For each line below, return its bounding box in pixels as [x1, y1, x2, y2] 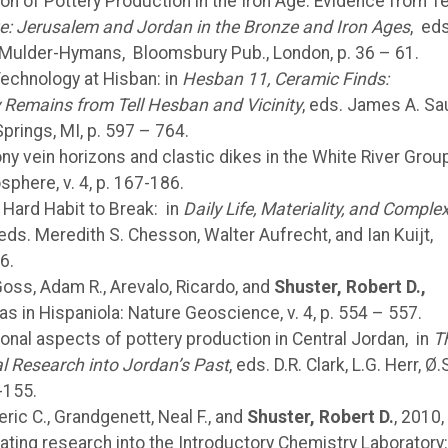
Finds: [342, 68, 390, 89]
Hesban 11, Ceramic [182, 68, 343, 89]
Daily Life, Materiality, [183, 198, 349, 219]
